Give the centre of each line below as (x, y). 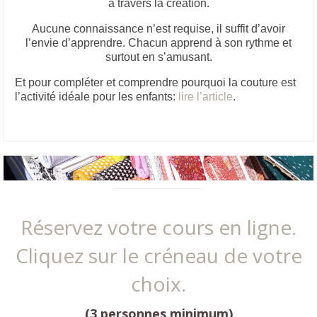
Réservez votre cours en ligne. (158, 227)
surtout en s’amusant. (158, 57)
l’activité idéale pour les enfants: (97, 96)
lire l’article (206, 96)
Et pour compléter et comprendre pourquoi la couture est (155, 82)
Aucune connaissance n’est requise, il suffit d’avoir (158, 28)
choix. (158, 283)
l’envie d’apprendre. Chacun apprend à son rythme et (158, 42)
